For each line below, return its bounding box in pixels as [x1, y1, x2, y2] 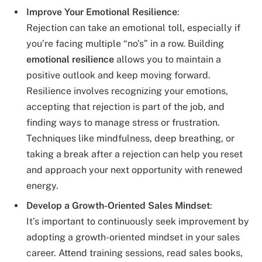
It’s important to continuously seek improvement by [26, 215, 249, 227]
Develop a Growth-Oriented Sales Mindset [26, 199, 210, 211]
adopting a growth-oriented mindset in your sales [26, 231, 240, 243]
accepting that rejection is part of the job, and [26, 101, 225, 112]
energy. [26, 180, 58, 191]
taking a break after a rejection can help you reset [26, 148, 243, 160]
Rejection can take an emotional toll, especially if [26, 22, 240, 33]
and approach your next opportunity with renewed [26, 164, 243, 175]
